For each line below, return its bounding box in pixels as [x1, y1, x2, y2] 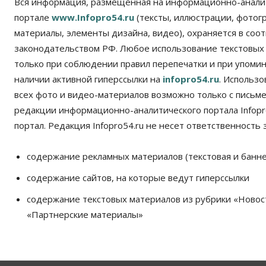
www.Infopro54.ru [52, 11, 134, 24]
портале [14, 11, 52, 24]
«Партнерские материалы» [27, 208, 143, 221]
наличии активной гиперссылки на [14, 73, 163, 85]
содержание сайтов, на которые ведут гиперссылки [27, 172, 249, 184]
